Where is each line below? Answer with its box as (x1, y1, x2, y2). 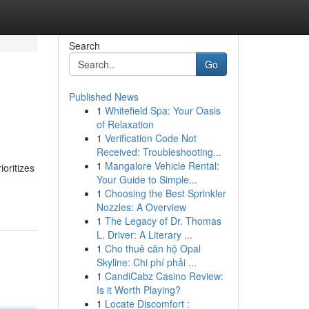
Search (68, 39, 100, 52)
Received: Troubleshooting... (96, 145, 221, 159)
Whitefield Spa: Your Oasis (104, 103, 221, 117)
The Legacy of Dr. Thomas (104, 214, 221, 228)
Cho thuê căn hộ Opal (104, 241, 201, 255)
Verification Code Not (104, 131, 197, 145)
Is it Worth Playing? (96, 283, 181, 297)
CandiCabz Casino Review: (104, 269, 223, 283)
